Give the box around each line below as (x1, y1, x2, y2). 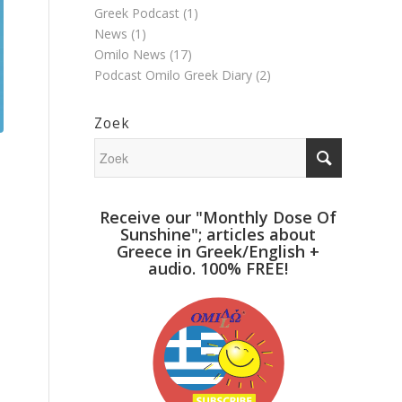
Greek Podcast (94, 4, 180, 22)
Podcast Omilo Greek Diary (94, 66, 253, 83)
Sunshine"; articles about (120, 223, 317, 245)
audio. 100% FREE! (148, 258, 289, 279)
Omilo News (94, 46, 167, 63)
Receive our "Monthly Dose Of (100, 206, 337, 228)
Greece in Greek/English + (117, 240, 320, 262)
